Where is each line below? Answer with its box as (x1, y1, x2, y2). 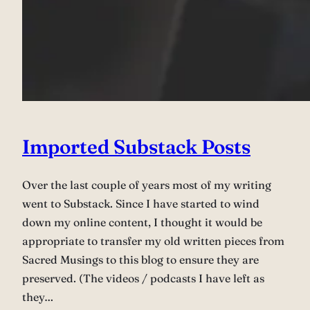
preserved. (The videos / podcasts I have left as (22, 271, 264, 285)
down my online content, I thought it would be (22, 215, 262, 229)
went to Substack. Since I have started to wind (22, 196, 259, 210)
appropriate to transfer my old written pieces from (22, 233, 284, 248)
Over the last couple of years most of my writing (22, 177, 271, 192)
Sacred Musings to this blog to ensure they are (22, 252, 259, 266)
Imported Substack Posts (22, 134, 250, 158)
